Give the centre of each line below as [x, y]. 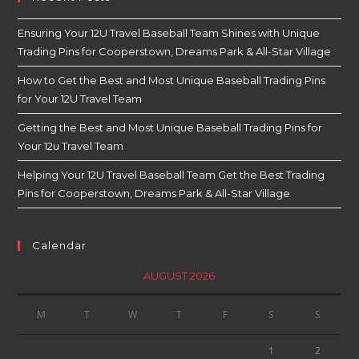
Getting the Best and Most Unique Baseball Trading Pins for [170, 128]
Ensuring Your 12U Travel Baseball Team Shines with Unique [169, 33]
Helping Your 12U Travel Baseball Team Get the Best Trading [171, 175]
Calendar [60, 246]
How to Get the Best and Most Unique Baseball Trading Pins [172, 81]
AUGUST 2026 [179, 276]
